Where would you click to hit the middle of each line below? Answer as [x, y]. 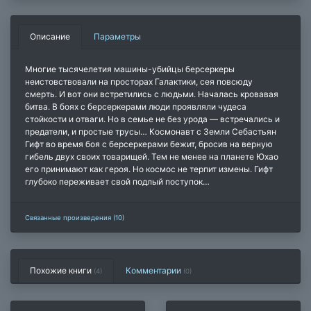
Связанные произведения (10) [75, 217]
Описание [50, 36]
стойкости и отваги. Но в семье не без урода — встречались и [152, 119]
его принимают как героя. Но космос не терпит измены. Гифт [149, 169]
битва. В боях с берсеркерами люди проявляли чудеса [136, 106]
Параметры [117, 36]
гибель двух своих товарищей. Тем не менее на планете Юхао [152, 156]
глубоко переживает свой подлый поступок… [117, 181]
